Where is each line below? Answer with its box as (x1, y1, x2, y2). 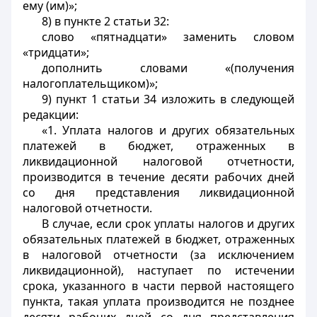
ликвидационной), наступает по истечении (23, 263, 294, 278)
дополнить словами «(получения (41, 60, 294, 76)
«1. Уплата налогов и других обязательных (41, 122, 294, 138)
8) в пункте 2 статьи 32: (41, 13, 169, 29)
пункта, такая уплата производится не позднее (23, 294, 294, 309)
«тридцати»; (23, 45, 89, 60)
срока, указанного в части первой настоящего (23, 278, 294, 294)
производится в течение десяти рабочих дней (23, 169, 294, 185)
